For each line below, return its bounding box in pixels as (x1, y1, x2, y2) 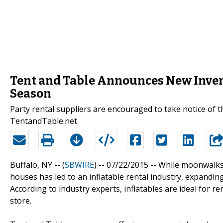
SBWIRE (65, 159, 94, 170)
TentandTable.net (10, 115, 77, 126)
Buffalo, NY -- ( (10, 159, 65, 170)
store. (10, 195, 31, 206)
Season (10, 86, 51, 101)
